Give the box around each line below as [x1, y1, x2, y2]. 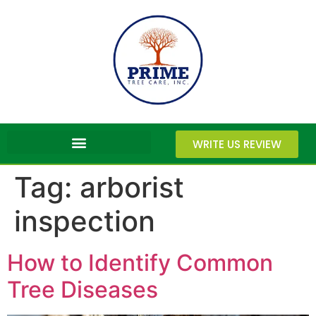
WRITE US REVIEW [193, 137, 281, 152]
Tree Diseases [7, 276, 158, 304]
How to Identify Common [7, 249, 273, 277]
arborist [80, 170, 184, 205]
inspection [14, 204, 155, 239]
